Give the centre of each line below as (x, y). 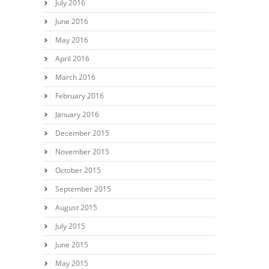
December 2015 (82, 133)
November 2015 (82, 151)
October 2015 (78, 170)
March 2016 (75, 77)
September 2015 (83, 189)
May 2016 (71, 40)
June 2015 (71, 244)
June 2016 (71, 21)
